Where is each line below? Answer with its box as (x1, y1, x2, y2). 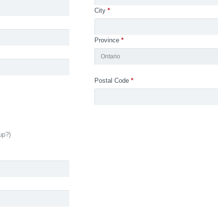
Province (94, 36, 119, 44)
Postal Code (94, 77, 129, 84)
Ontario (100, 53, 120, 60)
